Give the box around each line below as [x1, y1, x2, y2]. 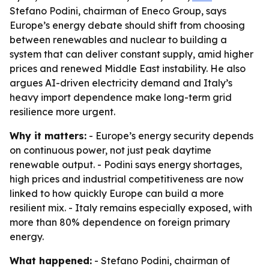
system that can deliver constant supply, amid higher [10, 48, 253, 60]
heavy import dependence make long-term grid [10, 91, 232, 103]
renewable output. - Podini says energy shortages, [10, 159, 242, 171]
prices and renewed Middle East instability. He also [10, 62, 246, 74]
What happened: [10, 255, 92, 267]
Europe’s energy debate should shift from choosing [10, 19, 245, 31]
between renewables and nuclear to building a [10, 34, 227, 46]
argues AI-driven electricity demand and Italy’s [10, 77, 232, 89]
